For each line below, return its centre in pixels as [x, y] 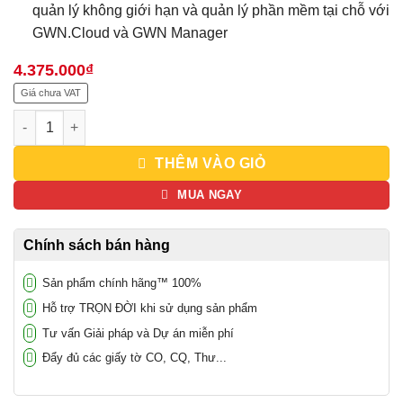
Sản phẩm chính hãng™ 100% [120, 282]
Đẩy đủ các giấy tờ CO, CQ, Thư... [133, 358]
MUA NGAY [210, 195]
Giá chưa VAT [51, 92]
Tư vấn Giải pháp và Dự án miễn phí [136, 333]
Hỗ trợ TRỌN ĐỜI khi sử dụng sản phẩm [148, 308]
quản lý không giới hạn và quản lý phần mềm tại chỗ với [210, 10]
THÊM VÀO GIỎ [210, 163]
